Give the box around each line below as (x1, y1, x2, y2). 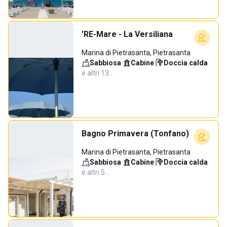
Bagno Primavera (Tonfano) (82, 129, 189, 138)
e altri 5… (82, 168, 109, 176)
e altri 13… (82, 69, 113, 77)
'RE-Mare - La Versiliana (82, 29, 173, 39)
